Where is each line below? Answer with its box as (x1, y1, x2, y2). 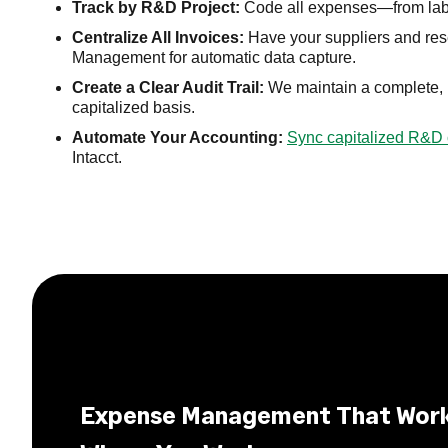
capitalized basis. (72, 99, 195, 116)
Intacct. (72, 149, 122, 166)
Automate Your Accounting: (72, 129, 283, 146)
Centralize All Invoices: (72, 29, 244, 46)
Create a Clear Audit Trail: (72, 79, 264, 96)
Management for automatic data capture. (72, 49, 356, 66)
